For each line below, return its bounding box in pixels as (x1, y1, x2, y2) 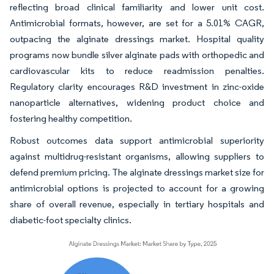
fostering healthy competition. (10, 113, 134, 124)
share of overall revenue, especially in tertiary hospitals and (10, 198, 264, 210)
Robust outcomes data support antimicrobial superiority (10, 135, 264, 146)
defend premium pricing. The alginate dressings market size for (10, 166, 264, 178)
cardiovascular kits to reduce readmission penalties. (10, 65, 264, 76)
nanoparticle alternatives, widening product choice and (10, 97, 264, 108)
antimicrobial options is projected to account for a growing (10, 182, 264, 194)
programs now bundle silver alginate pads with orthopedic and (10, 49, 264, 61)
